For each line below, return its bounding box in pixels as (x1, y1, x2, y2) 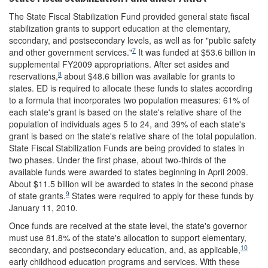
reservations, (9, 69, 58, 82)
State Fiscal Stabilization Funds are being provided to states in (9, 141, 245, 154)
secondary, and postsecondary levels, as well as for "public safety (9, 33, 256, 46)
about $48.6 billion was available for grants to (62, 69, 235, 82)
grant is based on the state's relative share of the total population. (9, 129, 257, 142)
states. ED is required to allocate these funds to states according (9, 81, 252, 94)
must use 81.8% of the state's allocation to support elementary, (9, 231, 246, 243)
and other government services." (9, 45, 132, 58)
